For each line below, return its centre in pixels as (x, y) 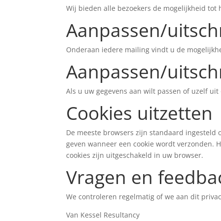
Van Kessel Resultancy (103, 215)
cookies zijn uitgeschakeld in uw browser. (135, 155)
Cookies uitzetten (140, 113)
